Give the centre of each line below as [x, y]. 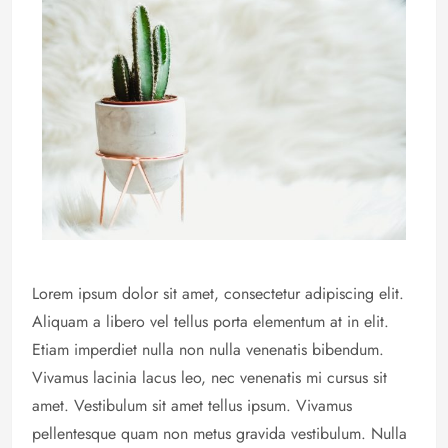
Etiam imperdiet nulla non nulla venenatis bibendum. [208, 349]
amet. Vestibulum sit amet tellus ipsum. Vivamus [192, 405]
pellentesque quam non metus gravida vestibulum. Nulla [219, 433]
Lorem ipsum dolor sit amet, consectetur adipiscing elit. [218, 293]
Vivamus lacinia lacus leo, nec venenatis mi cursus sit [209, 377]
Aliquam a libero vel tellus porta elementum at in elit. [210, 321]
